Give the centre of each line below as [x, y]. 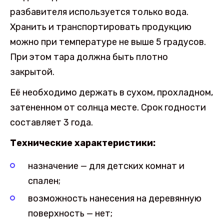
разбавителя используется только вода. [99, 12]
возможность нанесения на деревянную [115, 199]
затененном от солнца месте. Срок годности [108, 107]
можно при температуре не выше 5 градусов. [108, 42]
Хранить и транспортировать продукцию [101, 27]
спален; [44, 181]
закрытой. [32, 72]
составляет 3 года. [51, 122]
